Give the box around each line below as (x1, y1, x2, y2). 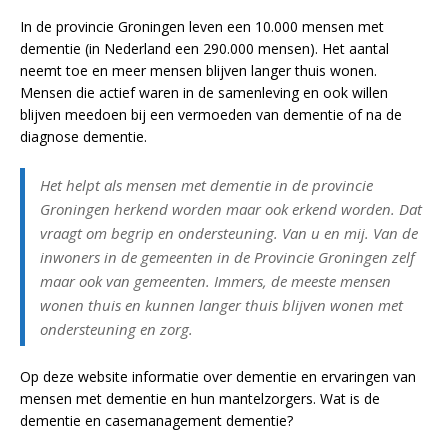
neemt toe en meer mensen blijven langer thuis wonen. (20, 60, 377, 80)
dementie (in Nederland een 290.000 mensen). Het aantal (20, 38, 389, 58)
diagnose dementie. (20, 126, 147, 146)
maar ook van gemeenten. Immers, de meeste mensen (40, 270, 391, 291)
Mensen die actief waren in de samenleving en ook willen (20, 82, 388, 102)
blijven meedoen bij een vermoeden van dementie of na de (20, 104, 402, 124)
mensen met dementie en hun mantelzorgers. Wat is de (20, 388, 380, 408)
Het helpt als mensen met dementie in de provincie (40, 174, 373, 195)
